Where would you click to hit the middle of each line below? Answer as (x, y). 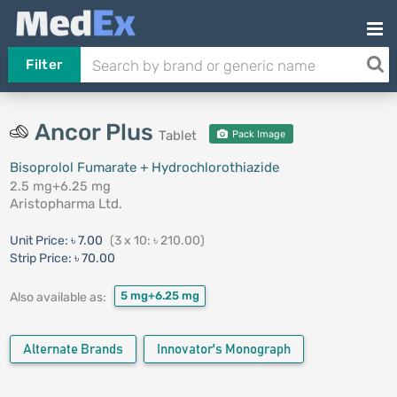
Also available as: (58, 297)
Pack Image (257, 134)
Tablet (177, 136)
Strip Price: (40, 258)
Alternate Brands (73, 350)
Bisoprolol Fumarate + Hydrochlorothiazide (144, 167)
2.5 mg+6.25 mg (60, 186)
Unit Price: (40, 241)
